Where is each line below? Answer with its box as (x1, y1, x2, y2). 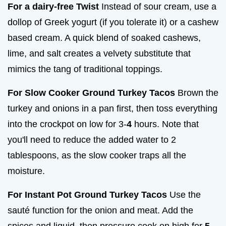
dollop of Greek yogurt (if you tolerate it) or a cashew (8, 17, 218, 28)
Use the (167, 190, 201, 200)
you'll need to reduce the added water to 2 (8, 135, 176, 145)
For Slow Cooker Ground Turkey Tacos (8, 88, 175, 98)
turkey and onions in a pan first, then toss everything (8, 103, 217, 114)
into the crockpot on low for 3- (8, 119, 127, 130)
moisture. (8, 166, 45, 177)
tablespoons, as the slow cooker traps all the (8, 150, 186, 161)
